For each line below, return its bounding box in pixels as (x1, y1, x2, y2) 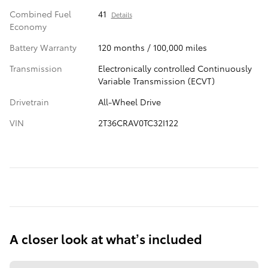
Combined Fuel (10, 8, 71, 20)
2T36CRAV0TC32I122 (98, 117, 178, 129)
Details (111, 10, 132, 20)
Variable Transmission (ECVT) (98, 75, 215, 87)
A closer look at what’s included (10, 230, 202, 248)
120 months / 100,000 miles (98, 41, 207, 54)
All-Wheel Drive (98, 96, 161, 108)
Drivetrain (10, 96, 49, 108)
